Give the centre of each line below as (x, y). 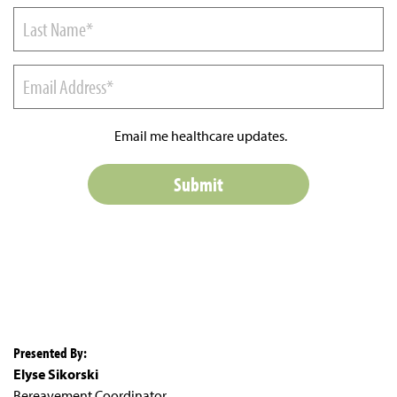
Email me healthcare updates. (201, 135)
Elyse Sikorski (56, 374)
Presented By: (50, 352)
